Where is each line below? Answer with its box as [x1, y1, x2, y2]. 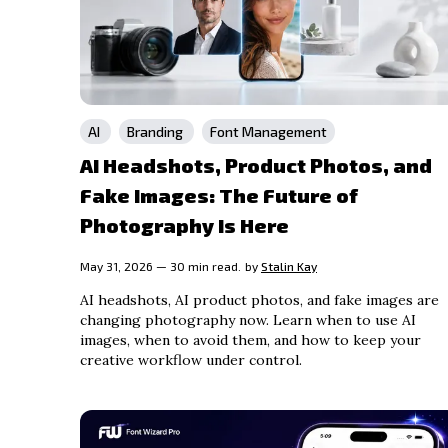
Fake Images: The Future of [80, 183, 358, 208]
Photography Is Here [80, 213, 289, 238]
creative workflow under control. [80, 351, 302, 370]
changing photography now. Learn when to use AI [80, 311, 416, 330]
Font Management [210, 123, 327, 141]
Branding [127, 123, 186, 141]
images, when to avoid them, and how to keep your [80, 331, 421, 350]
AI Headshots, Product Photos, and [80, 153, 432, 178]
